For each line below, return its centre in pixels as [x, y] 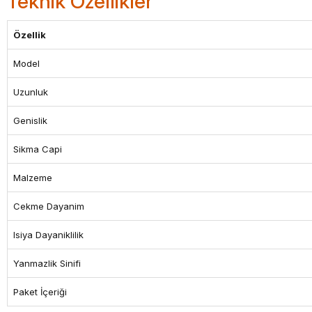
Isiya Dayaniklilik [48, 235]
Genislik [30, 120]
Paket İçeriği [40, 292]
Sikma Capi [38, 149]
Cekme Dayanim [49, 206]
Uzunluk [31, 92]
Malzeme [33, 178]
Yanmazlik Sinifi [47, 263]
